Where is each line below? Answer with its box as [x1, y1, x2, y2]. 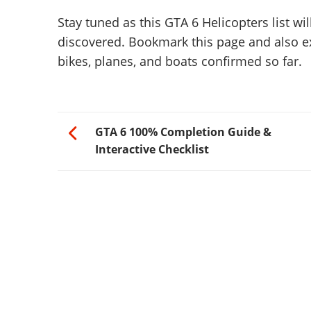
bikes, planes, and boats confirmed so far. [57, 53, 302, 70]
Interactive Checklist [94, 142, 209, 158]
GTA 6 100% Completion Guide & [94, 124, 271, 140]
